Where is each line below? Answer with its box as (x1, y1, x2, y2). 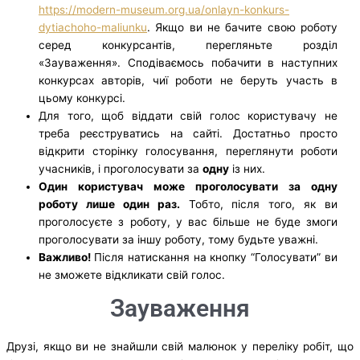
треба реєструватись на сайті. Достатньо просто (39, 127, 337, 141)
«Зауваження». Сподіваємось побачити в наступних (39, 56, 337, 70)
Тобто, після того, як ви (179, 198, 337, 211)
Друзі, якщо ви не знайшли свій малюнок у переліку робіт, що (6, 339, 354, 353)
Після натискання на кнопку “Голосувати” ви (93, 251, 338, 264)
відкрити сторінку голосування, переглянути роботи (39, 145, 337, 158)
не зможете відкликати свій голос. (39, 268, 225, 282)
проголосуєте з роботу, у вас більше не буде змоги (39, 215, 337, 229)
